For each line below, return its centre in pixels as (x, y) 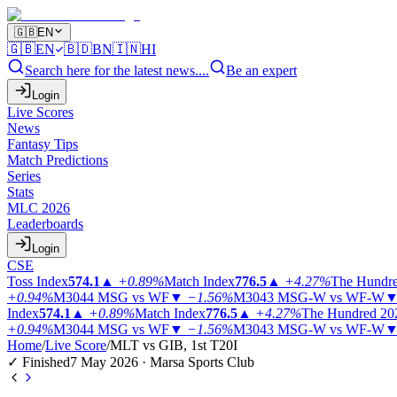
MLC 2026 (39, 208)
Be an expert (261, 70)
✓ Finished (39, 362)
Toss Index (38, 281)
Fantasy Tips (43, 144)
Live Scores (40, 112)
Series (24, 176)
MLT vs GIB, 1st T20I (174, 345)
